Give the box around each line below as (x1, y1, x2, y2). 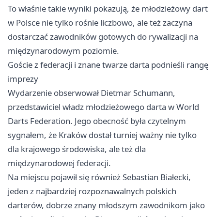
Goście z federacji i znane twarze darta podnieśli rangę (8, 59, 208, 70)
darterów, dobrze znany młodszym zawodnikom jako (8, 199, 205, 211)
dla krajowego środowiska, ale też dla (8, 143, 146, 155)
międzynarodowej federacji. (8, 157, 111, 169)
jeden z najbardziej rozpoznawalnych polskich (8, 185, 176, 197)
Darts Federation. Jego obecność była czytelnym (8, 115, 186, 126)
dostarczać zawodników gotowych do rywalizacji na (8, 31, 198, 42)
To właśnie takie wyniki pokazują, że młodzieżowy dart (8, 2, 208, 14)
